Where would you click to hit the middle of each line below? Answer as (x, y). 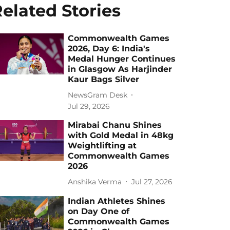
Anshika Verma (95, 181)
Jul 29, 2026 (89, 106)
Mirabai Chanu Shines (115, 125)
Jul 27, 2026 (152, 181)
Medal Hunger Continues (122, 59)
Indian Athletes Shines (117, 201)
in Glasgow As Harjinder (120, 69)
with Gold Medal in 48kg (121, 135)
